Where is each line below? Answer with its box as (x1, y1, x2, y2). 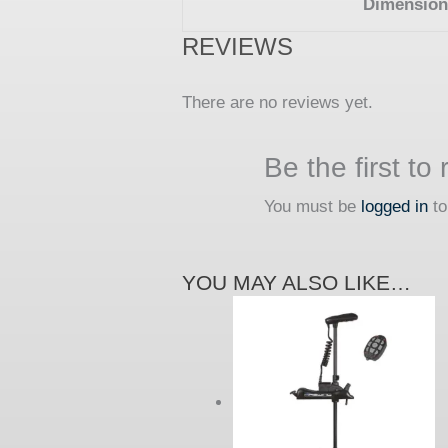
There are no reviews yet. (182, 92, 373, 112)
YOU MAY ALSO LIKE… (182, 271, 411, 295)
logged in (361, 196, 428, 216)
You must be (264, 196, 361, 216)
